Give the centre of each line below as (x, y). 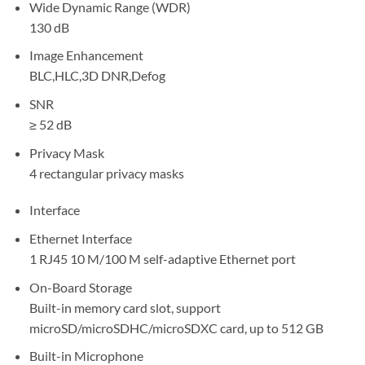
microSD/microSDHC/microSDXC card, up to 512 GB (176, 328)
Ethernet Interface (80, 238)
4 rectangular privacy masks (106, 173)
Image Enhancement (86, 55)
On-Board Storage (80, 287)
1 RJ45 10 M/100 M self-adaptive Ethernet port (162, 258)
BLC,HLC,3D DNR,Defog (97, 76)
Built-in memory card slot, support (125, 307)
